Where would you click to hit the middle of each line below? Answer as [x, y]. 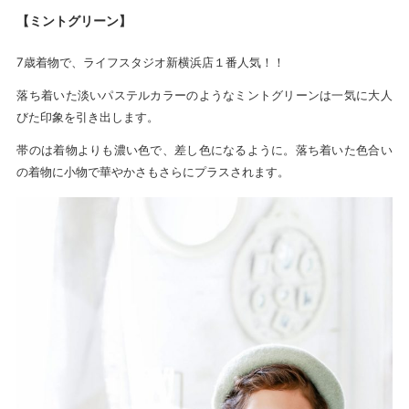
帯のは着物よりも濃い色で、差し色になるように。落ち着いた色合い [204, 149]
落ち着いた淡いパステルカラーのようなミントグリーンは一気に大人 [204, 94]
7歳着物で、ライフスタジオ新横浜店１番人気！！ [151, 62]
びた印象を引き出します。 [88, 116]
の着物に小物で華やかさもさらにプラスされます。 [153, 171]
